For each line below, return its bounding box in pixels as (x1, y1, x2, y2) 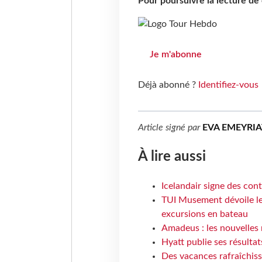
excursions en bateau (161, 209, 248, 219)
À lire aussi (137, 150, 206, 164)
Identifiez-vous (198, 80, 258, 90)
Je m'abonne (149, 50, 202, 60)
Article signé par (137, 123, 202, 133)
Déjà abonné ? (137, 80, 198, 90)
